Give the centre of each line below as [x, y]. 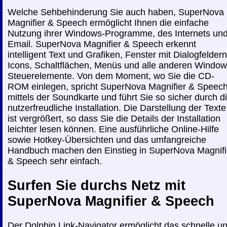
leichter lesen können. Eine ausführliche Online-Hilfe [113, 129]
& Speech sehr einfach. [55, 161]
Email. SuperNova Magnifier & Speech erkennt [102, 44]
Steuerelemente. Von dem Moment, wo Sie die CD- [111, 76]
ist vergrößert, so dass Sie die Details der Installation [114, 118]
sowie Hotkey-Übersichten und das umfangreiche [107, 140]
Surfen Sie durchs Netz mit [97, 186]
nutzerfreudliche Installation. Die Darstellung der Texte [117, 108]
